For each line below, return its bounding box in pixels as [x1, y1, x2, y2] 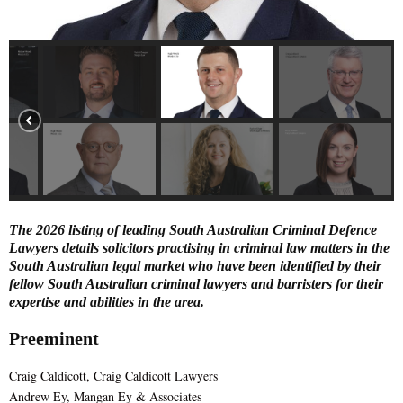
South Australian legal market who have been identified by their [9, 258, 381, 274]
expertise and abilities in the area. [9, 294, 204, 310]
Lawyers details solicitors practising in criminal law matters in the [9, 240, 390, 256]
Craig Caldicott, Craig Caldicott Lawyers [9, 367, 218, 385]
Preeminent [9, 328, 99, 349]
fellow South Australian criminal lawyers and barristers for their [9, 276, 383, 292]
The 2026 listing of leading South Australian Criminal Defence [9, 222, 377, 238]
